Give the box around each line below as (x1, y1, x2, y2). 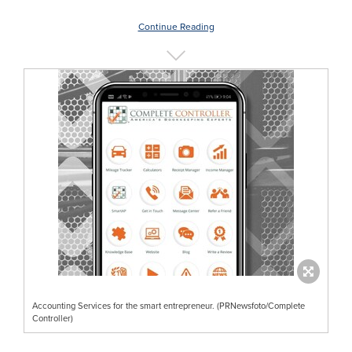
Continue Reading (137, 20, 214, 34)
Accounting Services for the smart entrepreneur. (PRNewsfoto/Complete (32, 299, 305, 312)
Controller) (32, 311, 73, 324)
